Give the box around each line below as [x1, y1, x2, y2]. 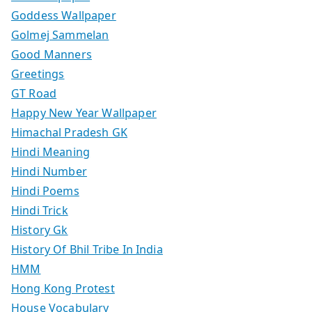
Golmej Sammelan [11, 26, 109, 42]
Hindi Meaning [11, 143, 91, 159]
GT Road [11, 85, 57, 101]
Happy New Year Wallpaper [11, 104, 157, 120]
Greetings [11, 65, 65, 81]
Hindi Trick [11, 202, 68, 218]
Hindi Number [11, 163, 87, 179]
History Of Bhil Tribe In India [11, 241, 163, 257]
